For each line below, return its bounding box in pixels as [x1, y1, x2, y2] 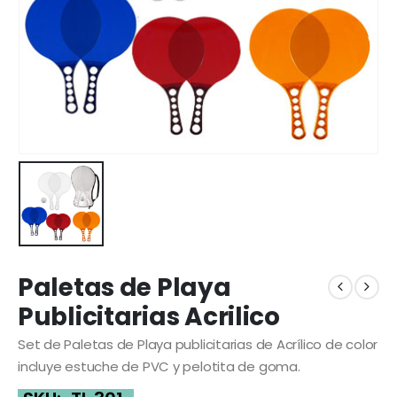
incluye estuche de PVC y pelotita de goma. [18, 356, 300, 376]
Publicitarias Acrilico [18, 299, 280, 334]
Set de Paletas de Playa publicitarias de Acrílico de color [18, 334, 378, 354]
